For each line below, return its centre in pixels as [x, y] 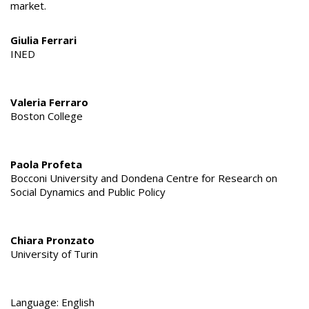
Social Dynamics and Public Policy [88, 192]
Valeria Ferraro [49, 102]
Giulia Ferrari [43, 40]
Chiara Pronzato [52, 240]
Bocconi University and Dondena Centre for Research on [144, 178]
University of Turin [54, 254]
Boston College [47, 116]
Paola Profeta [46, 165]
